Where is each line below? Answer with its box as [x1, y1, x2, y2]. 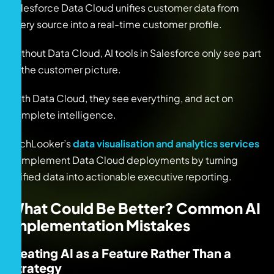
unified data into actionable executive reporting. [9, 169, 232, 183]
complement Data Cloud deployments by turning [9, 153, 238, 166]
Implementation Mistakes [9, 215, 190, 234]
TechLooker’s [9, 136, 73, 150]
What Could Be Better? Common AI [9, 198, 261, 217]
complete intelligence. [9, 108, 116, 121]
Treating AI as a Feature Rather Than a [9, 245, 231, 261]
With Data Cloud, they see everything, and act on [9, 91, 233, 105]
